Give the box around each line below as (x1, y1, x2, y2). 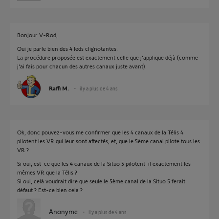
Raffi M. (49, 85, 69, 91)
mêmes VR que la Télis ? (17, 169, 77, 175)
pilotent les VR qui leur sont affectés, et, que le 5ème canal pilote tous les (17, 137, 200, 144)
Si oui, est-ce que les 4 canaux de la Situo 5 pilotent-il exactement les (17, 160, 191, 167)
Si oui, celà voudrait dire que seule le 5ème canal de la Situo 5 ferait (17, 177, 185, 184)
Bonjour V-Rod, (17, 31, 58, 38)
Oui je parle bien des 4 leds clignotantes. (17, 45, 118, 52)
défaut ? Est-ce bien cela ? (17, 186, 83, 193)
